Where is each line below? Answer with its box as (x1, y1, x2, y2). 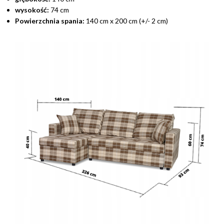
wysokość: (15, 5, 49, 14)
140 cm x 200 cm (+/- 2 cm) (86, 16, 168, 25)
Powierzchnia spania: (15, 16, 86, 25)
